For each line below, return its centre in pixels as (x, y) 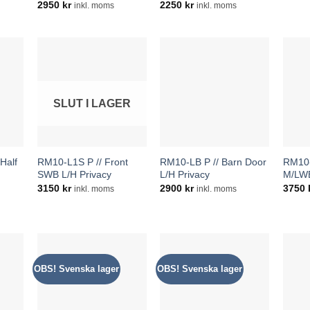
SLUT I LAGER (92, 104)
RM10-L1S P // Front (82, 162)
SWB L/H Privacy (74, 174)
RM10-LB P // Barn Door (213, 162)
